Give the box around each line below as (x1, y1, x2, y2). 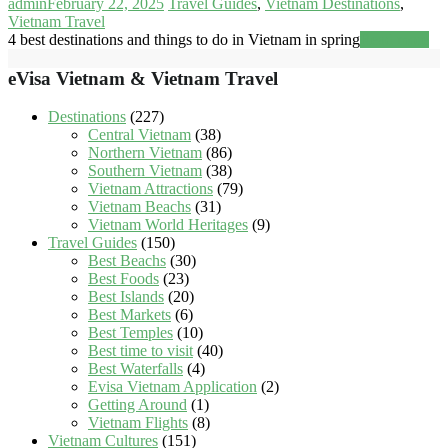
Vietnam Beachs (88, 198, 191, 216)
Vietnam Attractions (88, 180, 213, 198)
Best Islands (88, 288, 164, 306)
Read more (360, 31, 429, 49)
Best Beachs (88, 252, 166, 270)
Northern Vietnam (88, 144, 202, 162)
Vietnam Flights (88, 414, 188, 432)
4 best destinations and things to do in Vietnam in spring (8, 31, 360, 49)
